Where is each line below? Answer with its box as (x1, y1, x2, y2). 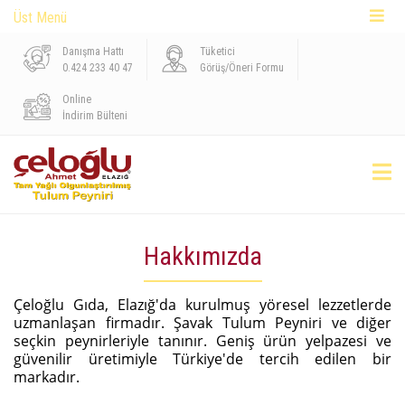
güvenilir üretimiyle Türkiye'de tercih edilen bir (14, 349, 391, 369)
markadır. (14, 367, 80, 387)
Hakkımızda (143, 241, 262, 271)
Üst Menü (14, 9, 67, 26)
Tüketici (200, 45, 235, 58)
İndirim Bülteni (62, 109, 127, 122)
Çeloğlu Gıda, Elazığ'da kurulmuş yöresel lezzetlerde (14, 295, 391, 315)
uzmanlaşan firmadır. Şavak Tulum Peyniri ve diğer (14, 313, 391, 333)
